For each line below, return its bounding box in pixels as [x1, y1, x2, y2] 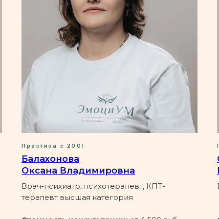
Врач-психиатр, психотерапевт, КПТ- [22, 181, 165, 191]
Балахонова [22, 153, 79, 164]
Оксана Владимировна [22, 165, 135, 176]
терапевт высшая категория [22, 192, 133, 202]
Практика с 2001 [22, 142, 85, 149]
